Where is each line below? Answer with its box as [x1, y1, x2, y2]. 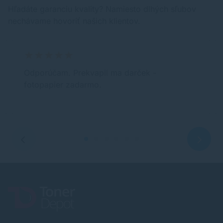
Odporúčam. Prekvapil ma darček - [24, 68, 157, 78]
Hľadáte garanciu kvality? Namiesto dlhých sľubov [8, 4, 196, 14]
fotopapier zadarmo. [24, 80, 102, 90]
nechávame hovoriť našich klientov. [8, 16, 140, 26]
